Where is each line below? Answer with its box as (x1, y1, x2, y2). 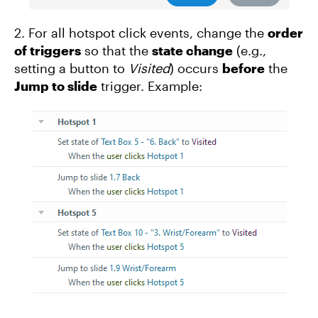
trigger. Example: (97, 78, 202, 94)
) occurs (170, 60, 222, 76)
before (222, 60, 265, 76)
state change (152, 43, 233, 58)
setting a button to (14, 60, 128, 76)
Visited (128, 60, 170, 76)
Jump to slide (14, 78, 97, 94)
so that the (81, 43, 152, 58)
